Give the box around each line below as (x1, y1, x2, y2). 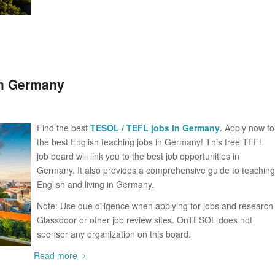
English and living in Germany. (37, 177, 154, 190)
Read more (34, 249, 78, 261)
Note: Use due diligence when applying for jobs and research (37, 199, 273, 212)
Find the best (37, 121, 90, 134)
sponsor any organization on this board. (37, 227, 191, 240)
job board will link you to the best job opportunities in (37, 149, 239, 162)
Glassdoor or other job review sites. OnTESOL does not (37, 213, 252, 226)
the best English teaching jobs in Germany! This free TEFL (37, 135, 264, 148)
